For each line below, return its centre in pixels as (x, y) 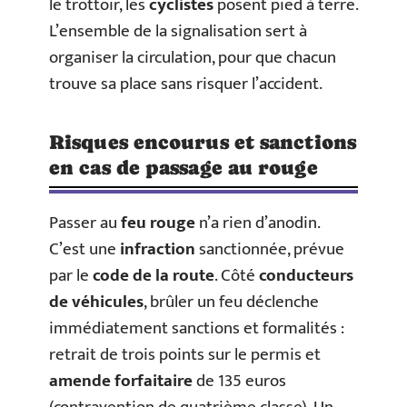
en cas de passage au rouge (184, 167)
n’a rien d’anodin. (258, 223)
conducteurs (306, 275)
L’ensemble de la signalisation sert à (178, 31)
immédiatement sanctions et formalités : (197, 328)
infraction (158, 249)
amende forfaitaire (121, 381)
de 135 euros (239, 381)
